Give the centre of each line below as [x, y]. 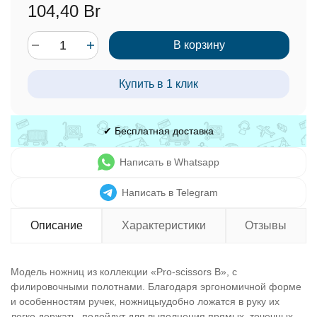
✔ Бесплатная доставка [158, 131]
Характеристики [163, 225]
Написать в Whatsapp [169, 162]
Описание [56, 225]
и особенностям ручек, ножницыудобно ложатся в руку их [145, 301]
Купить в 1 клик [158, 84]
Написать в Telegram [169, 192]
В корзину [199, 45]
